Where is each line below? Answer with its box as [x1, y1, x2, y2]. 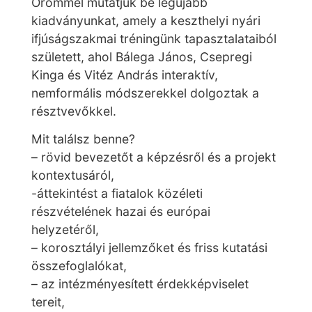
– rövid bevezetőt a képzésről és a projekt [31, 150, 276, 165]
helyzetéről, [31, 222, 99, 237]
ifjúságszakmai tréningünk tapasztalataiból [31, 31, 276, 46]
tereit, [31, 295, 65, 310]
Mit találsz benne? [31, 132, 135, 147]
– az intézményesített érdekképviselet [31, 276, 249, 292]
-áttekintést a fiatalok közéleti [31, 186, 203, 201]
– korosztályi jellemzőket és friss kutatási [31, 240, 267, 256]
